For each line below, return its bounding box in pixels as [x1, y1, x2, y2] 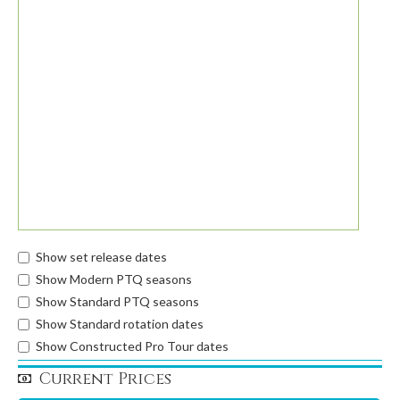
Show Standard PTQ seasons [36, 294, 199, 309]
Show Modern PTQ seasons [36, 271, 192, 287]
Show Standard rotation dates [36, 316, 204, 331]
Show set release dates [36, 249, 167, 264]
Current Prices [39, 368, 171, 390]
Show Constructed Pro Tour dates [36, 338, 229, 354]
